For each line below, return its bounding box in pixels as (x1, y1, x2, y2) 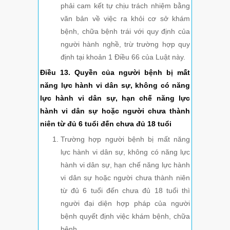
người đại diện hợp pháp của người (61, 199, 190, 208)
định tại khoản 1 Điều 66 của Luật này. (61, 53, 185, 62)
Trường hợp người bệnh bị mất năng (61, 135, 190, 144)
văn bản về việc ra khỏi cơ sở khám (61, 14, 190, 23)
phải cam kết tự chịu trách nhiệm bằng (61, 2, 190, 10)
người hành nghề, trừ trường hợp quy (61, 40, 190, 49)
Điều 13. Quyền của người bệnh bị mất (40, 68, 190, 77)
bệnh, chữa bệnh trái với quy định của (61, 27, 190, 36)
